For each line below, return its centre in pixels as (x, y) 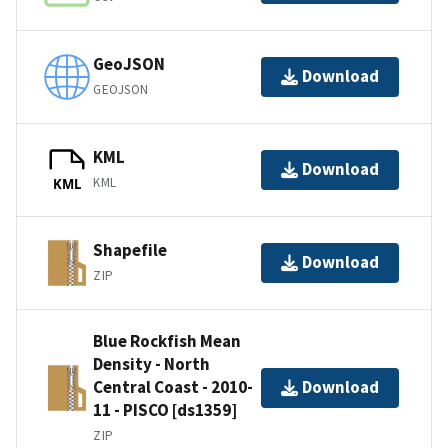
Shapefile (130, 250)
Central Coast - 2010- (173, 386)
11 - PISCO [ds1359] (165, 409)
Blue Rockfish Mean (167, 340)
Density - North (151, 363)
